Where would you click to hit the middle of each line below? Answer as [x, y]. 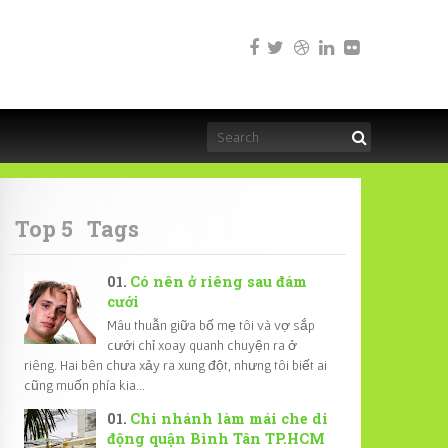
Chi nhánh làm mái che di [229, 418]
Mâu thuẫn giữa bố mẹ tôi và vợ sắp [210, 324]
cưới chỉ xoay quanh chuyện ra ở [201, 344]
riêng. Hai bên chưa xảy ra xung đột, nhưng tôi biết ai [175, 364]
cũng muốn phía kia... [84, 384]
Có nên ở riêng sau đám [219, 281]
